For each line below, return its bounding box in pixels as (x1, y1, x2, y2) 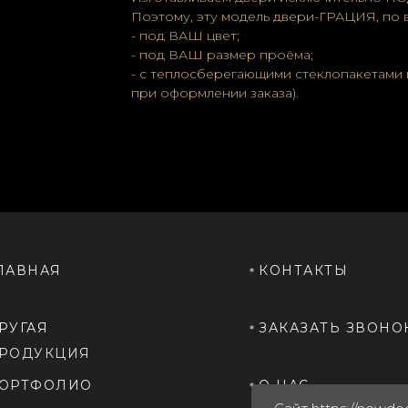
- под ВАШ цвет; (131, 27, 240, 44)
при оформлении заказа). (131, 85, 299, 101)
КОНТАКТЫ (259, 262, 348, 279)
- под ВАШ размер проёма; (131, 46, 313, 63)
